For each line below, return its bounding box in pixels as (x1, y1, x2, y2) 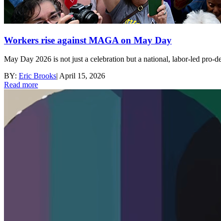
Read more (4, 80, 38, 89)
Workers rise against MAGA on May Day (4, 35, 172, 45)
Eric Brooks (19, 72, 56, 80)
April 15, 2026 (59, 72, 105, 80)
